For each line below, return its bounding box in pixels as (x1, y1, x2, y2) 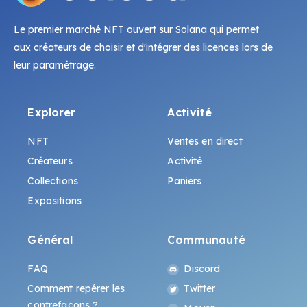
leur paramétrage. (14, 59, 96, 72)
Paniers (167, 175, 202, 188)
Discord (184, 262, 221, 275)
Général (27, 233, 73, 247)
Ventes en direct (167, 135, 243, 148)
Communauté (167, 233, 245, 247)
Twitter (184, 282, 216, 295)
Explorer (27, 106, 76, 120)
